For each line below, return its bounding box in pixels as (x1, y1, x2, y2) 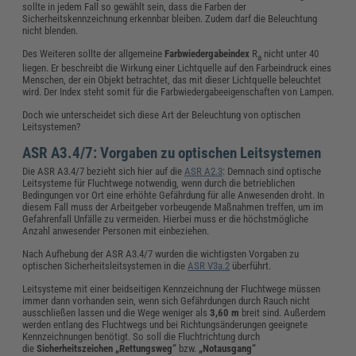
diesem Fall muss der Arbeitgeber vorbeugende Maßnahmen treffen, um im (22, 201, 324, 214)
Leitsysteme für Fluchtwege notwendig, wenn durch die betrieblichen (22, 177, 296, 190)
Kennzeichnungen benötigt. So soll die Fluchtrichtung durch (22, 331, 261, 343)
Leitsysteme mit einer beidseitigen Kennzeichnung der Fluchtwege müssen (22, 283, 321, 296)
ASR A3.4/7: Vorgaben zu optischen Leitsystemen (22, 144, 322, 163)
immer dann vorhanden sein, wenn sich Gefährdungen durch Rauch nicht (22, 295, 311, 308)
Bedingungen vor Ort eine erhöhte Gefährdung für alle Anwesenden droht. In (22, 189, 325, 202)
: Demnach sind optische (222, 165, 322, 178)
